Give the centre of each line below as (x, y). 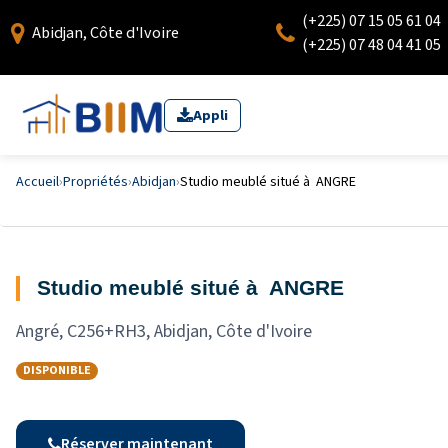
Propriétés (95, 182)
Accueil (37, 182)
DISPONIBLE (57, 370)
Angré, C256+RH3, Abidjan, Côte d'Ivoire (164, 331)
